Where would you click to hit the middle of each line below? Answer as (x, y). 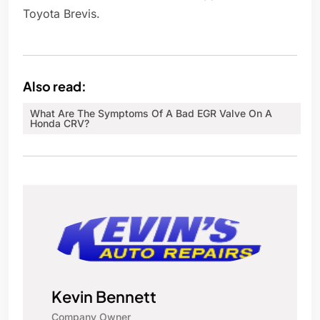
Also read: (55, 86)
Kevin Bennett (104, 297)
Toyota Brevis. (61, 14)
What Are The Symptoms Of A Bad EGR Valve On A (151, 114)
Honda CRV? (60, 124)
